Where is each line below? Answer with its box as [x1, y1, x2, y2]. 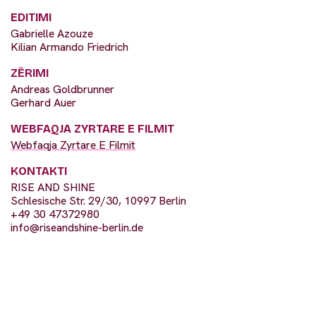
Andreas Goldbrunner [11, 82, 114, 97]
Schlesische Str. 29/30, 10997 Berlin [11, 193, 186, 209]
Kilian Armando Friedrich [11, 39, 128, 55]
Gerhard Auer [11, 95, 76, 111]
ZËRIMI [11, 66, 49, 80]
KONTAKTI [11, 164, 67, 178]
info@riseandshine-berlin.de [11, 220, 143, 236]
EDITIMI [11, 11, 51, 25]
